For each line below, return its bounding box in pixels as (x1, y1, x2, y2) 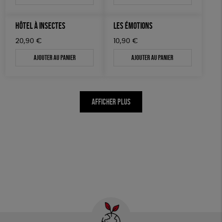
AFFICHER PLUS (92, 97, 130, 107)
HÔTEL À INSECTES (15, 20, 66, 31)
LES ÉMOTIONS (113, 20, 153, 31)
